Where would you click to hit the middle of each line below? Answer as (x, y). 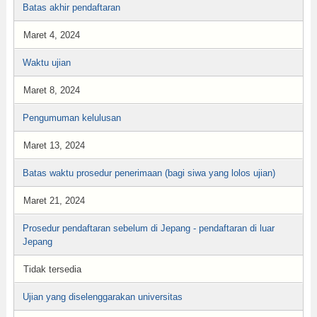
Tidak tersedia (52, 269)
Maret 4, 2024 (51, 35)
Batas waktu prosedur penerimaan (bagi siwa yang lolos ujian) (149, 173)
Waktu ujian (46, 63)
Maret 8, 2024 (51, 90)
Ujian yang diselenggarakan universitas (102, 297)
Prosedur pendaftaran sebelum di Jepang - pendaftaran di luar (148, 228)
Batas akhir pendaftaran (71, 7)
